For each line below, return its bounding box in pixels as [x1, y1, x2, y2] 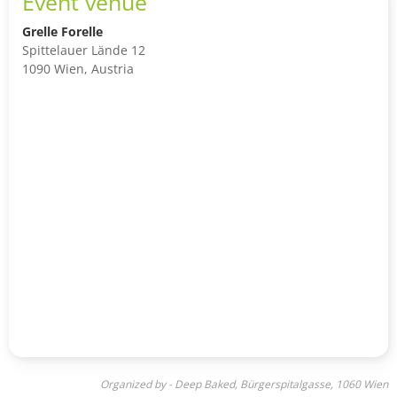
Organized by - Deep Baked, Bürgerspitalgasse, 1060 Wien [100, 377, 388, 393]
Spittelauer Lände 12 [22, 42, 145, 59]
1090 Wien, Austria [22, 60, 134, 78]
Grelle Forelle [22, 23, 103, 41]
